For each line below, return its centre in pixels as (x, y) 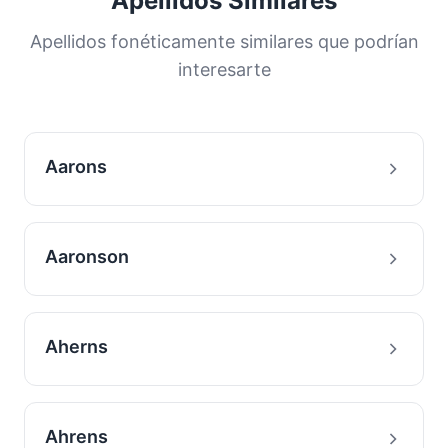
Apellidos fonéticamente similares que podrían (224, 41)
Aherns (76, 346)
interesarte (224, 69)
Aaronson (87, 256)
